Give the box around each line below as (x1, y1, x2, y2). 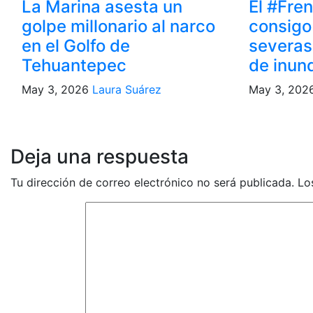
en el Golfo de (22, 36, 130, 56)
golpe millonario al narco (22, 16, 215, 36)
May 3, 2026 (22, 82, 92, 96)
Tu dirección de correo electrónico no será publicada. (10, 175, 294, 189)
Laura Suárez (92, 82, 161, 96)
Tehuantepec (22, 55, 126, 75)
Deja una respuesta (10, 145, 189, 168)
